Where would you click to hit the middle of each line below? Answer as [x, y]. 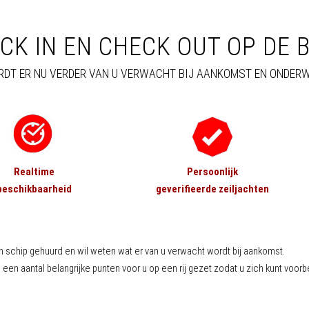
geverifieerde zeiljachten [212, 189]
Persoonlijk [212, 172]
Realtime [34, 172]
